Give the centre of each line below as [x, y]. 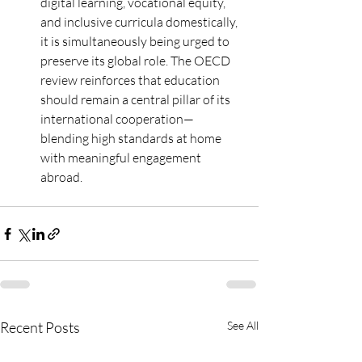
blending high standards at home [132, 138]
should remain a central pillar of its [137, 99]
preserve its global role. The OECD [137, 61]
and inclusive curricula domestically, [140, 22]
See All [243, 325]
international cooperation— [117, 119]
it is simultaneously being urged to [136, 41]
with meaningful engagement [122, 158]
